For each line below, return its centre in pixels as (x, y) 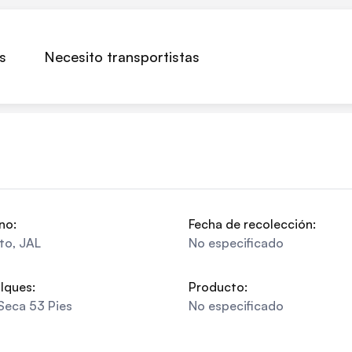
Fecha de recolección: (252, 224)
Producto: (218, 287)
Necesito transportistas (122, 56)
